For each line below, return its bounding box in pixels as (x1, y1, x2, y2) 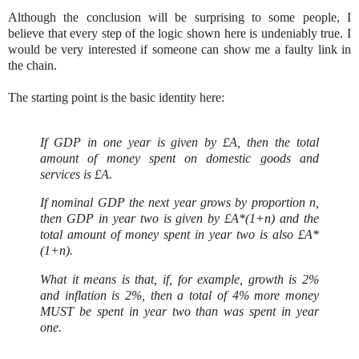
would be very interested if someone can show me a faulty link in (8, 42, 351, 56)
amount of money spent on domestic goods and (40, 151, 319, 165)
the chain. (8, 58, 57, 72)
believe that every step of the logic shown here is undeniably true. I (8, 26, 351, 40)
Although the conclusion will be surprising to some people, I (8, 10, 351, 24)
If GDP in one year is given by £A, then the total (40, 135, 319, 149)
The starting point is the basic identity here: (8, 90, 224, 104)
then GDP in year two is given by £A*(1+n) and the (40, 212, 319, 226)
